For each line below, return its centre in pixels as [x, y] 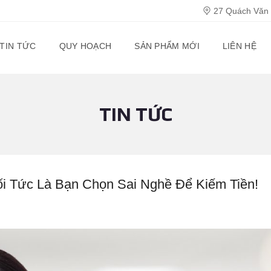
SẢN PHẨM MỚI [167, 46]
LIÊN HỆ [239, 46]
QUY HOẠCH [85, 46]
